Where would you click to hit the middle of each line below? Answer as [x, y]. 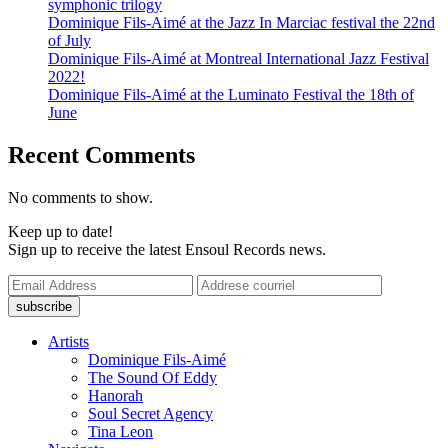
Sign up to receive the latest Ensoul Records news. [167, 249]
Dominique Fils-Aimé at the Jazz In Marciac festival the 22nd [241, 22]
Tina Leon [120, 431]
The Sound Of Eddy [152, 377]
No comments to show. [80, 197]
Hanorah [115, 395]
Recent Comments [101, 154]
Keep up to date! [60, 231]
